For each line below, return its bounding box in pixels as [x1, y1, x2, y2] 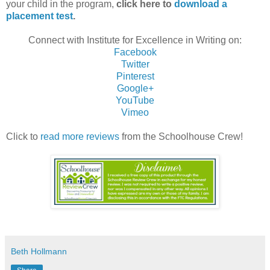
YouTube [116, 95, 154, 106]
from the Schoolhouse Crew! [119, 131, 243, 142]
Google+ [116, 83, 154, 94]
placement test [6, 11, 73, 22]
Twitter [121, 59, 149, 70]
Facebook [113, 47, 157, 58]
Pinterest [116, 71, 154, 82]
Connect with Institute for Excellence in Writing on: [28, 35, 242, 46]
